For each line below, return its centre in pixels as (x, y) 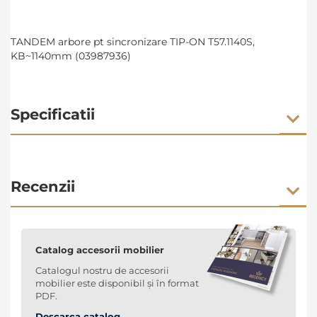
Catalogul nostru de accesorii (102, 271)
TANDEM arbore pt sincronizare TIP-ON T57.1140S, (133, 42)
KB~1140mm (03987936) (71, 56)
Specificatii (53, 115)
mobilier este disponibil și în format (117, 283)
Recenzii (43, 187)
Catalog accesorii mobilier (100, 250)
